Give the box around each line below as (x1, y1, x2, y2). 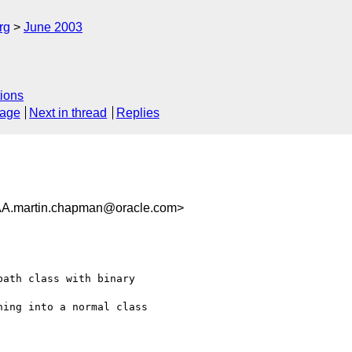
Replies (115, 106, 159, 120)
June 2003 (24, 20, 82, 34)
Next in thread (29, 106, 108, 120)
